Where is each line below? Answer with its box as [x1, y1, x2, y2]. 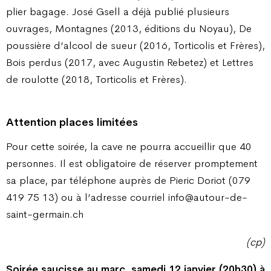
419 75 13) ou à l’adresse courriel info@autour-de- [6, 191, 247, 204]
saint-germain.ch [6, 207, 83, 221]
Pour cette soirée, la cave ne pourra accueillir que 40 [6, 140, 252, 154]
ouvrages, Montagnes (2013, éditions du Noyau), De [6, 22, 252, 36]
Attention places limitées [6, 115, 138, 129]
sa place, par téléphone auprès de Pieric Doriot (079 [6, 174, 250, 188]
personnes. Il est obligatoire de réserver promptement [6, 157, 258, 171]
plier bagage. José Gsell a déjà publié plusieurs [6, 5, 229, 19]
